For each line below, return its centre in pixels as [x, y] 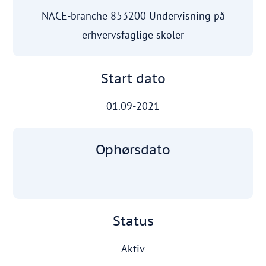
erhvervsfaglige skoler [133, 35]
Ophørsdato [133, 150]
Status [133, 221]
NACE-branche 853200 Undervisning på [133, 16]
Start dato [133, 78]
